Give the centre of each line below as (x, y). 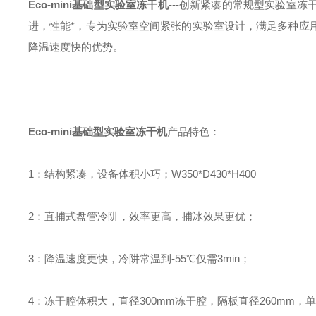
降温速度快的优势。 (76, 47)
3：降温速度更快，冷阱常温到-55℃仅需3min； (139, 259)
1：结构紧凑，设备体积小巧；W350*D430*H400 (142, 174)
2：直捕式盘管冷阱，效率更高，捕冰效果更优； (142, 216)
